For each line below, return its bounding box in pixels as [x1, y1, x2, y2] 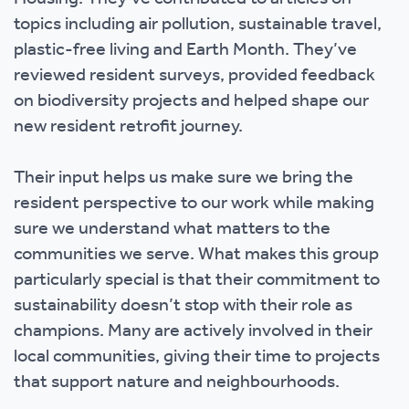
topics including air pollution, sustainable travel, [14, 7, 382, 42]
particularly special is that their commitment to [14, 263, 380, 298]
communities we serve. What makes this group [14, 237, 379, 272]
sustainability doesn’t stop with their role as [14, 288, 352, 323]
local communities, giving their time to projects [14, 340, 380, 374]
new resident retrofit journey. [14, 110, 243, 144]
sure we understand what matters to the [14, 212, 330, 246]
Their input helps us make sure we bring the [14, 161, 353, 195]
